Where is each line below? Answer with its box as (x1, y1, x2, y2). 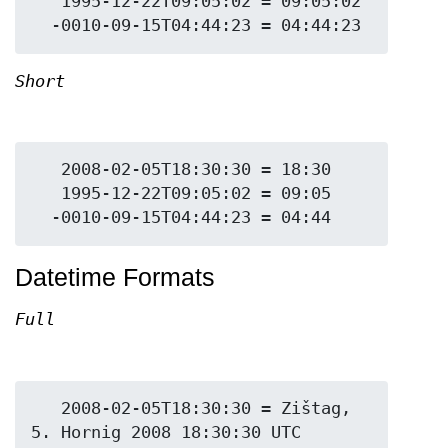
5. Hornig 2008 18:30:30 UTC (31, 422, 301, 442)
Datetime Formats (15, 263, 215, 292)
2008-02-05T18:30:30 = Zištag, (31, 398, 61, 418)
